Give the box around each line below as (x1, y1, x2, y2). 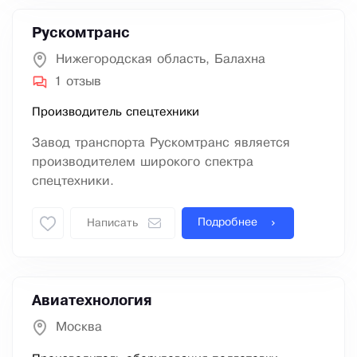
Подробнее (198, 218, 257, 229)
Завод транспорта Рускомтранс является (32, 137, 290, 150)
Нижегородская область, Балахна (56, 53, 265, 66)
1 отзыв (54, 76, 101, 88)
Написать (87, 218, 138, 229)
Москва (56, 321, 102, 334)
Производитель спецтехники (32, 107, 199, 119)
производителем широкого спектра (32, 156, 253, 169)
